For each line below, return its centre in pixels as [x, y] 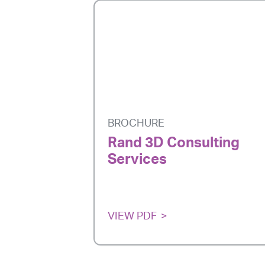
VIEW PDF [132, 216]
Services [137, 159]
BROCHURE [136, 123]
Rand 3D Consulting [174, 143]
